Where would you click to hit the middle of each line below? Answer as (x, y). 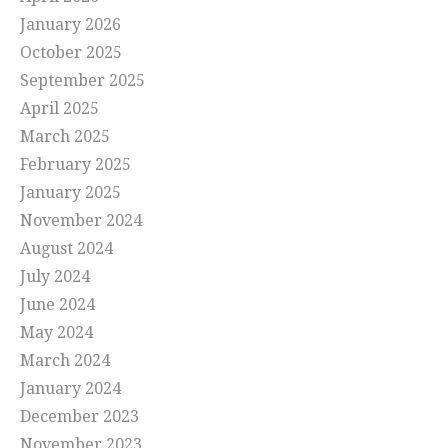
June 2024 (57, 305)
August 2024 (66, 249)
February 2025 (75, 165)
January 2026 (70, 25)
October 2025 (71, 53)
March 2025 (65, 137)
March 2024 (65, 361)
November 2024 (81, 221)
